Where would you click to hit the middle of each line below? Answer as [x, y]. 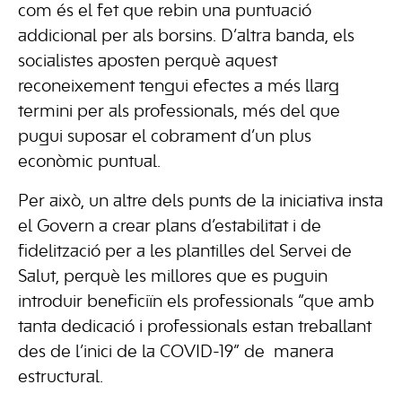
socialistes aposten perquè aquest [148, 62]
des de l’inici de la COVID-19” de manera [176, 353]
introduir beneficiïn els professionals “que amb [196, 302]
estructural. [61, 378]
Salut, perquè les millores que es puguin [173, 277]
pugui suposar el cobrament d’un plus [165, 137]
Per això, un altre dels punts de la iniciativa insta [201, 202]
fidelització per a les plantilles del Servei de [185, 252]
